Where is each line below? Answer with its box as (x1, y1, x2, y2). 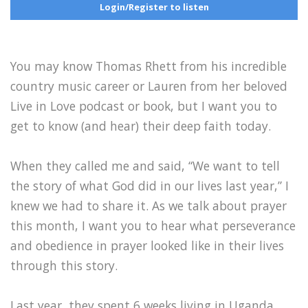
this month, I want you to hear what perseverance (10, 217, 296, 234)
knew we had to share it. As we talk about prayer (10, 197, 287, 214)
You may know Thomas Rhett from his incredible (10, 57, 287, 74)
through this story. (10, 256, 121, 274)
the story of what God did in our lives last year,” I (10, 177, 289, 194)
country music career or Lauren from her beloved (10, 77, 287, 94)
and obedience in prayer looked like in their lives (10, 236, 284, 254)
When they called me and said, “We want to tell (10, 157, 280, 174)
